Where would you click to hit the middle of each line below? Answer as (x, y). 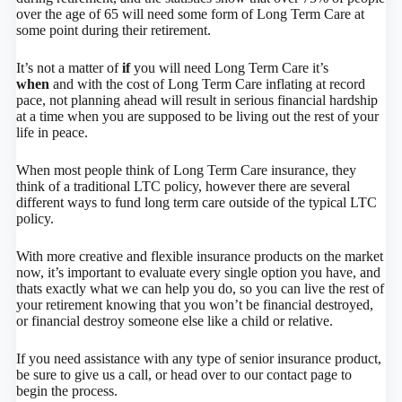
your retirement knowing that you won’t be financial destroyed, (194, 304)
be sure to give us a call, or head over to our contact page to (184, 374)
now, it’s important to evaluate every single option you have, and (198, 272)
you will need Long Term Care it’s (229, 67)
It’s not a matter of (69, 67)
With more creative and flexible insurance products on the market (199, 256)
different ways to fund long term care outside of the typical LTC (196, 202)
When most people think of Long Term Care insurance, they (186, 170)
